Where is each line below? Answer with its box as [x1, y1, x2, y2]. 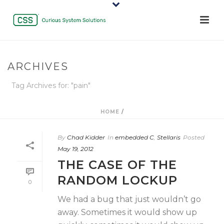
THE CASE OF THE [57, 157, 177, 172]
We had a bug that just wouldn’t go [57, 194, 201, 204]
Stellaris [157, 133, 180, 141]
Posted [183, 133, 204, 141]
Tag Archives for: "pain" [11, 81, 90, 90]
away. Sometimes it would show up [57, 207, 197, 217]
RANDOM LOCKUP [57, 173, 177, 187]
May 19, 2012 [57, 145, 93, 152]
